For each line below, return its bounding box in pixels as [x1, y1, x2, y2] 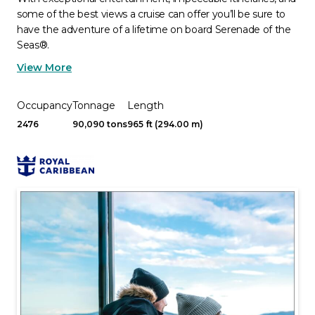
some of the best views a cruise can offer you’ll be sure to [17, 8, 286, 20]
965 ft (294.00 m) [127, 119, 203, 129]
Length [127, 99, 164, 112]
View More [17, 61, 72, 74]
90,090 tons [72, 119, 127, 129]
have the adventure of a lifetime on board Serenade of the [17, 23, 291, 36]
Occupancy [17, 99, 72, 112]
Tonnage [72, 99, 115, 112]
